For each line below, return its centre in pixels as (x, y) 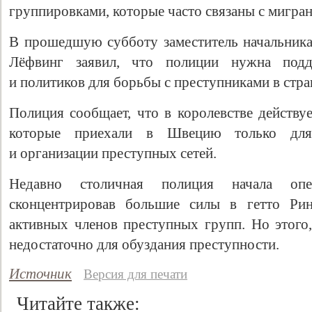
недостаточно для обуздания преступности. (144, 244)
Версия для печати (135, 274)
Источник (40, 274)
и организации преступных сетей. (113, 153)
